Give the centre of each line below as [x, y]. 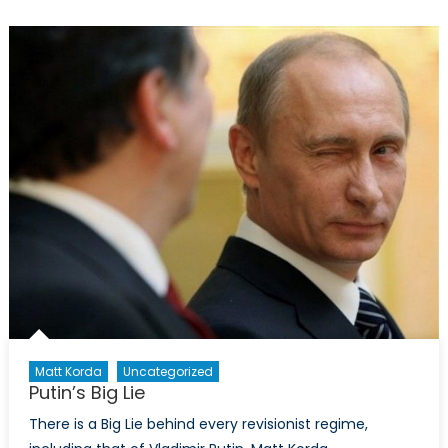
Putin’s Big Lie [86, 393]
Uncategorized [167, 372]
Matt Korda [68, 372]
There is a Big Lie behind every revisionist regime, [198, 424]
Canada [358, 90]
